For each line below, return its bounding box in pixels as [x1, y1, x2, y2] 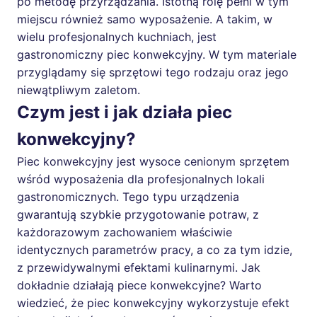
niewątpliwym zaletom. [17, 82, 140, 97]
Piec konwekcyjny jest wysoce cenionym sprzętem [17, 154, 289, 168]
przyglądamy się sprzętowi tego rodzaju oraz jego [17, 64, 289, 79]
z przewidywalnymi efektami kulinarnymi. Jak [17, 260, 260, 275]
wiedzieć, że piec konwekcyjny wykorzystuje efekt [17, 295, 289, 310]
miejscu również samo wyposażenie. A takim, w [17, 11, 272, 26]
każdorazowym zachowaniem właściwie [17, 224, 232, 239]
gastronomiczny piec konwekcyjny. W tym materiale [17, 47, 296, 62]
